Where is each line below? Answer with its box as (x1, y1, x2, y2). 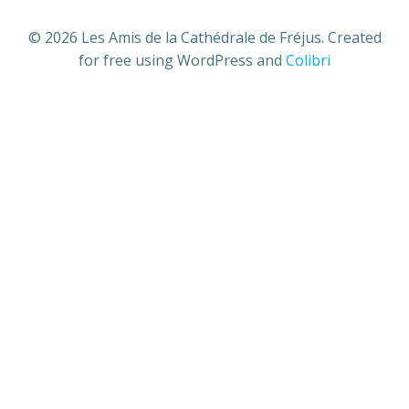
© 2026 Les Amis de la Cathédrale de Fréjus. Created (27, 27, 382, 47)
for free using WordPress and (79, 50, 286, 70)
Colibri (286, 50, 330, 70)
